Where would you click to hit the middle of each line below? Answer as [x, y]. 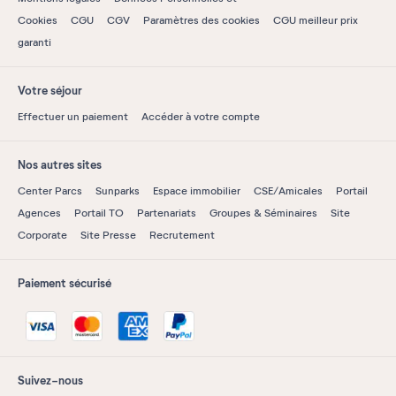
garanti [34, 42]
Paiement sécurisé [65, 283]
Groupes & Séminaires [263, 213]
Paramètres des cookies [202, 20]
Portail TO [99, 213]
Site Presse [108, 235]
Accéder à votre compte [201, 117]
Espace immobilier [197, 191]
